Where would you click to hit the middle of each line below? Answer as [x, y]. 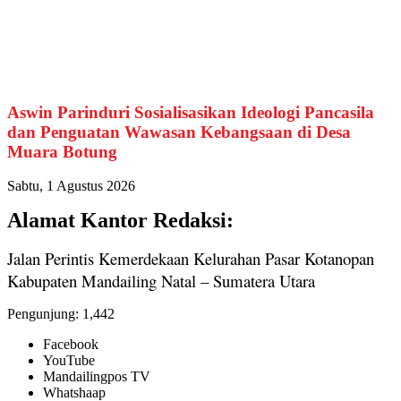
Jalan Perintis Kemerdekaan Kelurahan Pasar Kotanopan [191, 259]
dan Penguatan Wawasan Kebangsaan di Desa [179, 132]
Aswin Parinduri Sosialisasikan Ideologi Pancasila [191, 112]
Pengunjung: [43, 314]
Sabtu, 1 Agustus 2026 [71, 186]
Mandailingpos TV [97, 377]
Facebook [71, 345]
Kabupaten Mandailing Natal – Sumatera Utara [161, 281]
